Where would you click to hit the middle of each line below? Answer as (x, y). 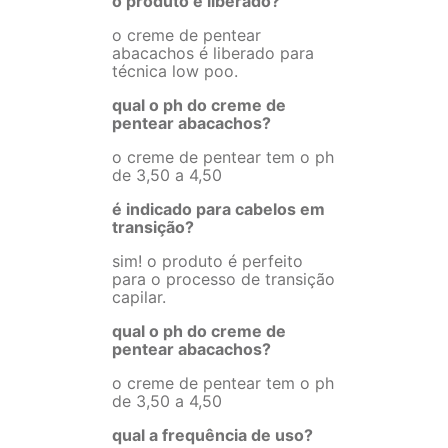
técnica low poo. (175, 71)
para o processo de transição (223, 279)
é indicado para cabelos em (218, 209)
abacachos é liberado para (213, 53)
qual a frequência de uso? (212, 435)
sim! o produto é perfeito (207, 261)
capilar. (139, 297)
